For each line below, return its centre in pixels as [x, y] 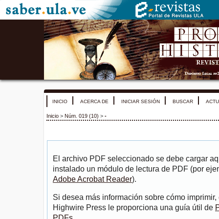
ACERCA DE [94, 101]
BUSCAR [183, 101]
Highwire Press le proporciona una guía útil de [134, 208]
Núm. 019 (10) [82, 116]
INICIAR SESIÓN [141, 101]
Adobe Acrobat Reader [92, 179]
